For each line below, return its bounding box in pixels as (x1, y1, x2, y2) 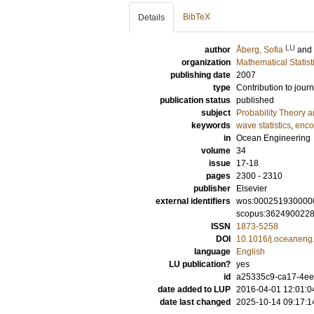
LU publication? (169, 259, 231, 269)
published (236, 95, 274, 105)
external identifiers (156, 196, 231, 206)
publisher (193, 184, 231, 193)
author (205, 45, 231, 55)
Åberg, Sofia (236, 45, 283, 55)
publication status (160, 95, 231, 105)
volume (201, 146, 231, 156)
